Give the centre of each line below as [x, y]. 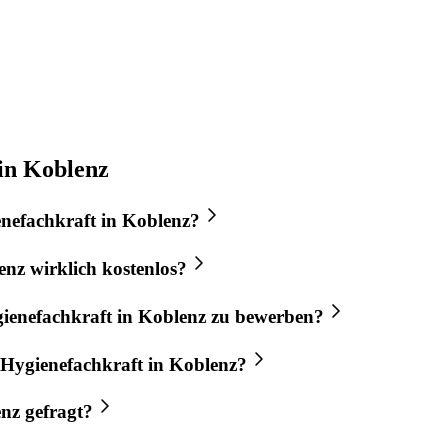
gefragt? [56, 412]
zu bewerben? [265, 316]
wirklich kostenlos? [106, 269]
